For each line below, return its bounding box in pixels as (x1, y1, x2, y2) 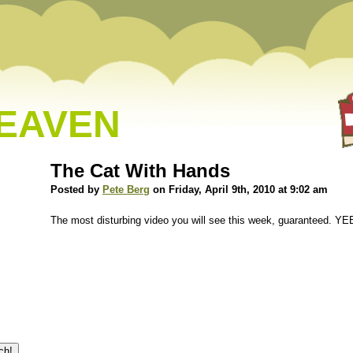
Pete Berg (102, 184, 150, 195)
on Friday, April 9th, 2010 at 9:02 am (150, 184, 328, 195)
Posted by (50, 184, 102, 195)
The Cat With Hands (50, 160, 230, 181)
